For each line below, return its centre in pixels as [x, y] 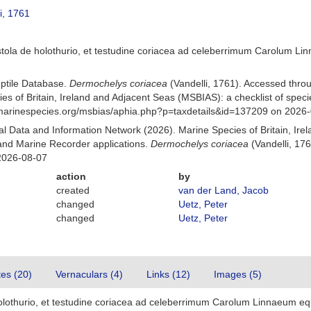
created [73, 190]
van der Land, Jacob [223, 190]
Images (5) [238, 274]
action [72, 176]
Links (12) [168, 274]
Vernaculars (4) [89, 274]
